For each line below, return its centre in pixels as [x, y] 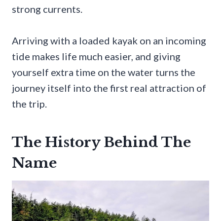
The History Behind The [101, 143]
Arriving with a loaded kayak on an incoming [109, 41]
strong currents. [47, 9]
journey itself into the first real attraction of [109, 88]
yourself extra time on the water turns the [104, 72]
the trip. [29, 104]
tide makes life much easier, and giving [96, 56]
